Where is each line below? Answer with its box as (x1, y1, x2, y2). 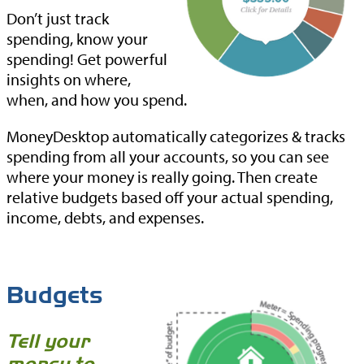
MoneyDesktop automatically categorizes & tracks (6, 126, 345, 146)
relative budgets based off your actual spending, (6, 187, 333, 207)
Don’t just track (6, 8, 109, 28)
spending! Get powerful (6, 49, 167, 69)
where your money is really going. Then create (6, 167, 318, 187)
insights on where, (6, 69, 131, 89)
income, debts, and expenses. (6, 207, 204, 227)
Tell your (6, 330, 89, 353)
